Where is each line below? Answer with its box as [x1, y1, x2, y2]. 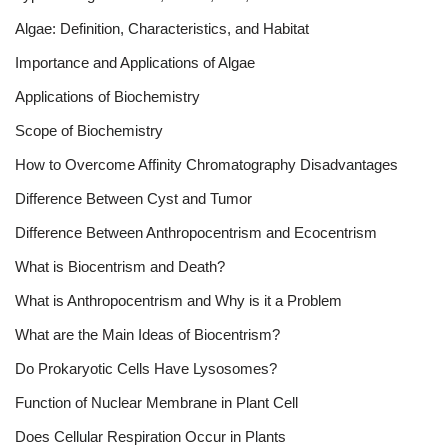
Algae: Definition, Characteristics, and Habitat [15, 19, 309, 37]
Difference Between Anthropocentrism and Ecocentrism [15, 223, 377, 241]
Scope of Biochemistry [15, 121, 163, 139]
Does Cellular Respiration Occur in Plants [15, 427, 286, 445]
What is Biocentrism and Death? [15, 257, 225, 275]
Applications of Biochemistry [15, 87, 200, 105]
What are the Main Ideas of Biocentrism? [15, 325, 280, 343]
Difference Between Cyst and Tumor [15, 189, 252, 207]
